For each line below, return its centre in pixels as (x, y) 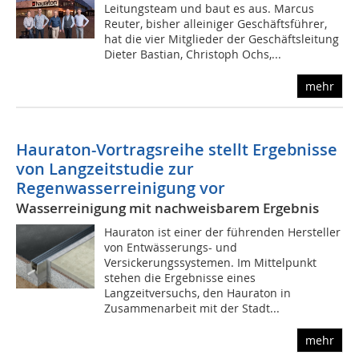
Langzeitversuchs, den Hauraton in (198, 293)
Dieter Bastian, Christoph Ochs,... (193, 54)
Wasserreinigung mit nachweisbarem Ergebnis (167, 208)
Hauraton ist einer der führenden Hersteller (223, 232)
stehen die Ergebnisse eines (180, 278)
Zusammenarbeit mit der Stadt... (192, 309)
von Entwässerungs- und (171, 248)
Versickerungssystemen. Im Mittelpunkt (211, 263)
